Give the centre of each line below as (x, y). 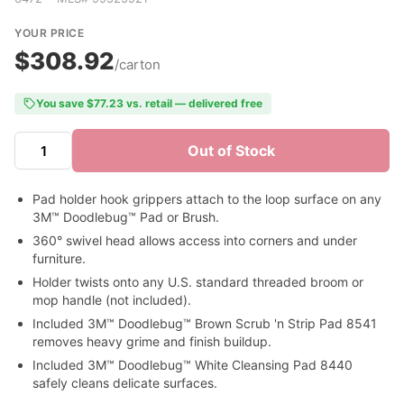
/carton (138, 64)
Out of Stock (231, 151)
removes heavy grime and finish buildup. (152, 341)
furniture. (59, 258)
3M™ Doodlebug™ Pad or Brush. (126, 217)
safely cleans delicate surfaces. (125, 383)
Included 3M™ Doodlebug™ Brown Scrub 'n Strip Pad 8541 (205, 323)
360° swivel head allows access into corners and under (195, 240)
